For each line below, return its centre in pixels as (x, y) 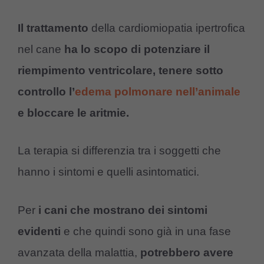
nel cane (39, 49)
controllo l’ (46, 91)
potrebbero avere (187, 252)
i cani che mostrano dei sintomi (123, 210)
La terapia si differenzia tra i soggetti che (119, 151)
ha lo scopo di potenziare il (136, 49)
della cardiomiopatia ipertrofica (168, 28)
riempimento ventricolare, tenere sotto (121, 70)
